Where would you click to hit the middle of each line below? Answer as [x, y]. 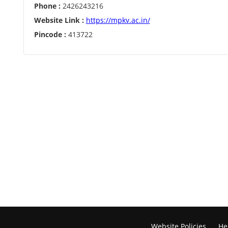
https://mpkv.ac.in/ [118, 20]
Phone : [47, 6]
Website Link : [59, 20]
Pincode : [50, 34]
